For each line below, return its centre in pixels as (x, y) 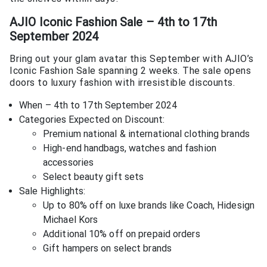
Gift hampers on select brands (107, 249)
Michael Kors (71, 220)
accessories (69, 163)
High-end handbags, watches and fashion (130, 148)
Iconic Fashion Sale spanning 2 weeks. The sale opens (130, 71)
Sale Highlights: (52, 191)
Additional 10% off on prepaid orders (122, 234)
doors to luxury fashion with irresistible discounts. (122, 83)
